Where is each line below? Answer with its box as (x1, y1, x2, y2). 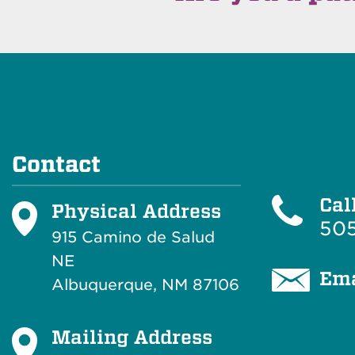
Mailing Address (52, 325, 212, 349)
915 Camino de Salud (52, 228, 215, 247)
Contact (12, 151, 101, 178)
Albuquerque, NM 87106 (52, 276, 239, 295)
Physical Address (52, 199, 221, 223)
